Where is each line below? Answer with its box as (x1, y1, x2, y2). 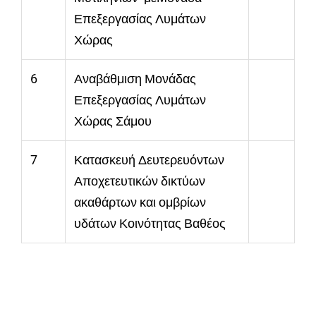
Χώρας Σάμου (74, 114, 152, 129)
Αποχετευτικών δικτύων (74, 174, 208, 189)
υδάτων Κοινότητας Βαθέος (74, 216, 226, 231)
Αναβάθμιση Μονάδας (74, 71, 196, 87)
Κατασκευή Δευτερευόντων (74, 152, 224, 168)
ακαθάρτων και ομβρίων (74, 195, 206, 210)
